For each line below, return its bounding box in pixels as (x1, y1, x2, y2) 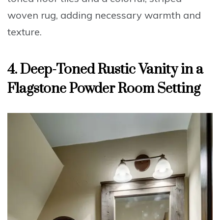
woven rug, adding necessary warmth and (7, 9, 201, 22)
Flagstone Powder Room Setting (7, 80, 200, 98)
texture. (7, 26, 42, 38)
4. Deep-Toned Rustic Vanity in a (7, 61, 203, 79)
